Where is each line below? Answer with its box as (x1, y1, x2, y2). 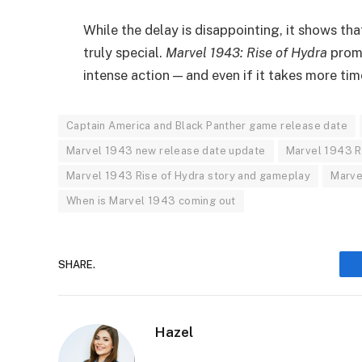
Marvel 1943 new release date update (66, 145, 266, 158)
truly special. (83, 44, 166, 61)
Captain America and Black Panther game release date (66, 120, 347, 133)
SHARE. (58, 258, 95, 271)
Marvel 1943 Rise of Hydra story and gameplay (66, 170, 311, 183)
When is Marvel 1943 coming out (66, 195, 236, 208)
